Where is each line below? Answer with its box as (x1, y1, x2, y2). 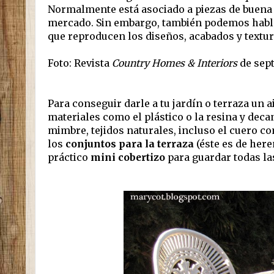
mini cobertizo (91, 151, 168, 164)
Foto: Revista (48, 57, 112, 70)
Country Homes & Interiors (112, 57, 237, 70)
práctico (48, 151, 91, 164)
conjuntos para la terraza (65, 138, 196, 150)
